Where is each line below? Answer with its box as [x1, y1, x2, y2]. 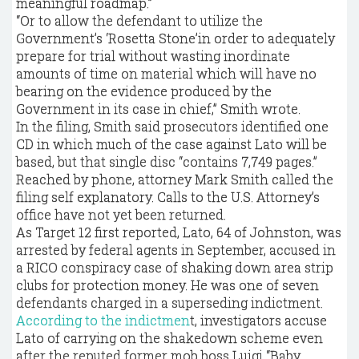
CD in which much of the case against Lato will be [16, 135, 327, 152]
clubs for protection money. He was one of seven [16, 276, 319, 293]
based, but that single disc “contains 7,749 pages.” [16, 153, 317, 170]
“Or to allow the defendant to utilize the [16, 12, 263, 29]
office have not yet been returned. [16, 206, 226, 223]
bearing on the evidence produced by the [16, 83, 272, 99]
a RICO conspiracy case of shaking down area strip [16, 259, 333, 276]
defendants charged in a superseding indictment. [16, 294, 323, 311]
